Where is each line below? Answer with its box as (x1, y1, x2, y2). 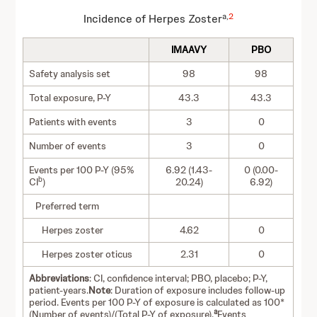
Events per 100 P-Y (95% (29, 163, 135, 176)
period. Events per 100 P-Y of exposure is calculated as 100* (29, 296, 285, 309)
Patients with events (29, 115, 117, 128)
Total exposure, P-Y (29, 91, 112, 104)
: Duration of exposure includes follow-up (110, 284, 286, 296)
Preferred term (29, 200, 100, 212)
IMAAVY (171, 43, 207, 56)
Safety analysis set (29, 67, 111, 80)
